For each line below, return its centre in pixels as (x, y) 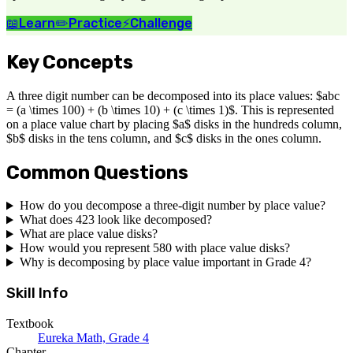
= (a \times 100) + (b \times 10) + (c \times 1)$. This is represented (170, 110)
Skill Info (37, 294)
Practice (95, 23)
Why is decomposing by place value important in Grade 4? (165, 262)
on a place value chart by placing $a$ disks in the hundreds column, (174, 124)
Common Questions (97, 172)
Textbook (30, 323)
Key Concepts (70, 62)
